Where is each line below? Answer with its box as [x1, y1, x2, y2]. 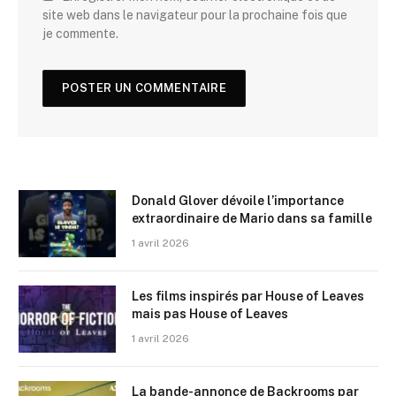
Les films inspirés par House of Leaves [132, 289, 364, 304]
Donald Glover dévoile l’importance [132, 194, 344, 209]
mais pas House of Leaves [132, 307, 288, 322]
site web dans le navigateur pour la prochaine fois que [42, 8, 347, 23]
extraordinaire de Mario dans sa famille [132, 211, 372, 226]
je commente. [42, 27, 118, 42]
